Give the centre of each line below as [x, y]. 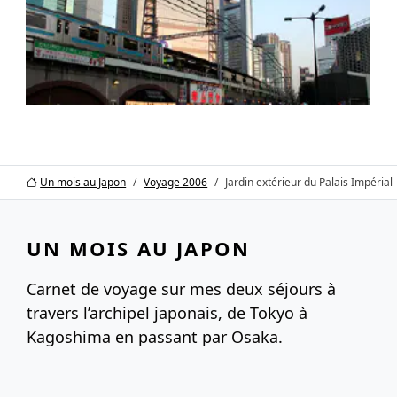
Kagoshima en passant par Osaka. [155, 336]
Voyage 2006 [176, 183]
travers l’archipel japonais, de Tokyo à [167, 312]
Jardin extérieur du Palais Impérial [309, 183]
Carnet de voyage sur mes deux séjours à [181, 288]
